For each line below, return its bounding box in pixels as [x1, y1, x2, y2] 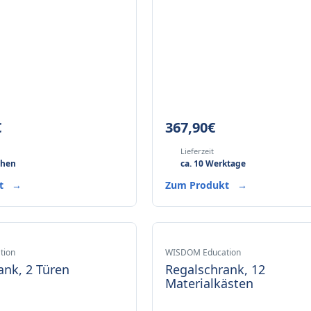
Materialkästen [165, 275, 254, 292]
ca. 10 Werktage [180, 158, 246, 169]
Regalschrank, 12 [165, 261, 266, 278]
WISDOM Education [165, 246, 242, 258]
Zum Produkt [165, 178, 233, 192]
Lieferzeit [180, 146, 215, 156]
